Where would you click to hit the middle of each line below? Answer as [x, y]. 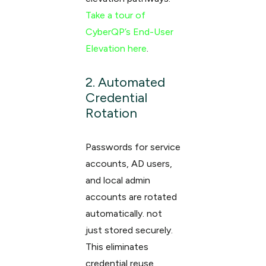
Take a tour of [115, 15]
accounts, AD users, [129, 164]
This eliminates [117, 247]
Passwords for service [133, 147]
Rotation [111, 113]
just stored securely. [129, 230]
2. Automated [125, 82]
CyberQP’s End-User [129, 32]
